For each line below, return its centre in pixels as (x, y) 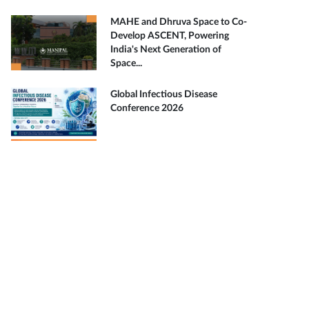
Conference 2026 (147, 108)
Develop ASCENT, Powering (170, 36)
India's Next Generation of (166, 50)
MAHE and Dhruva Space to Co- (179, 22)
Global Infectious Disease (164, 94)
